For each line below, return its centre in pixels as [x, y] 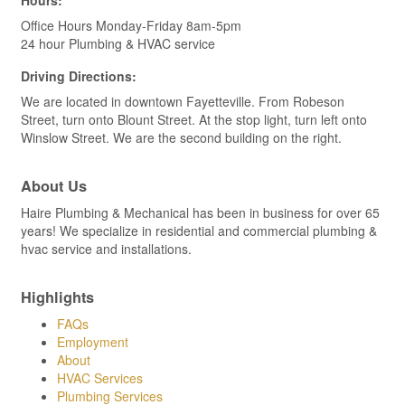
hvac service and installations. [106, 248]
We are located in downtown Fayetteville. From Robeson [183, 101]
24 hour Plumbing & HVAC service [118, 43]
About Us [54, 185]
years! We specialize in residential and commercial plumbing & [199, 230]
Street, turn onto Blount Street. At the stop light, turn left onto [194, 119]
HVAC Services [100, 377]
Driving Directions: [79, 75]
